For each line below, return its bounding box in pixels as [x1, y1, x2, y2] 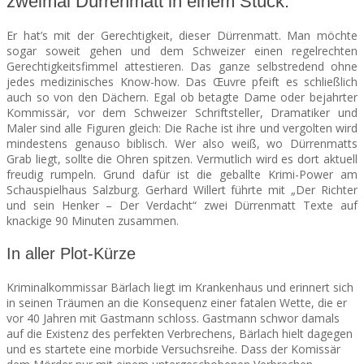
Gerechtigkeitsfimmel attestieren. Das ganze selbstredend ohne [6, 58, 357, 74]
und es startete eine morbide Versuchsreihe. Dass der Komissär [6, 340, 340, 357]
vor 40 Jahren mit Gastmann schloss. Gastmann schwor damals [6, 310, 340, 326]
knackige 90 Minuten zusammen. [6, 212, 179, 228]
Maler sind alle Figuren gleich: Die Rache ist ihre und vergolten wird [6, 119, 357, 136]
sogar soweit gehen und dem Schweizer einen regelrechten [6, 42, 357, 58]
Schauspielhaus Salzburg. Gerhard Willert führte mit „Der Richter [6, 181, 357, 197]
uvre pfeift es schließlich [223, 73, 358, 89]
